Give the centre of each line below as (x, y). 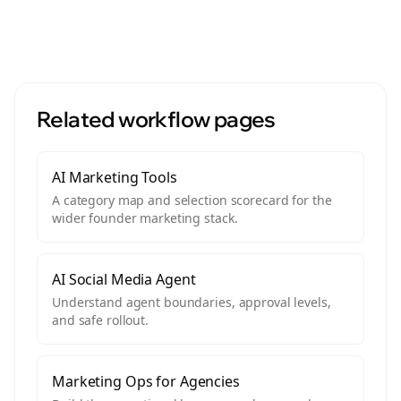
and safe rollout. (100, 320)
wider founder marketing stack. (145, 218)
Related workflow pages (156, 119)
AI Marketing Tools (115, 177)
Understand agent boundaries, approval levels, (192, 302)
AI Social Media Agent (124, 279)
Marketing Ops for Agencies (146, 381)
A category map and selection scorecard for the (192, 200)
